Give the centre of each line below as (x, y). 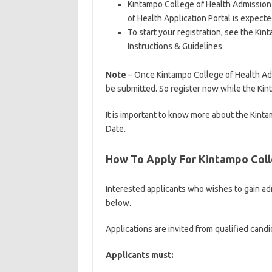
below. (118, 203)
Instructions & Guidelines (175, 46)
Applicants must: (139, 255)
